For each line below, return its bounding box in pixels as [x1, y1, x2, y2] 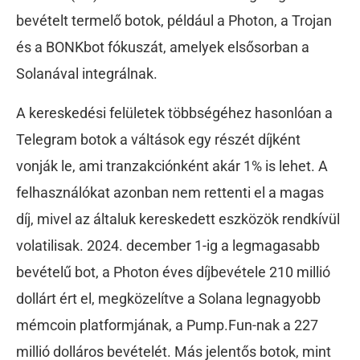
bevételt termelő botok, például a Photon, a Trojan [16, 12, 332, 30]
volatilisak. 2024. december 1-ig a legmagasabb [16, 237, 320, 255]
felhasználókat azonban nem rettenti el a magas [16, 184, 324, 202]
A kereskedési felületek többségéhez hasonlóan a [16, 104, 333, 122]
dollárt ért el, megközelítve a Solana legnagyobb [16, 290, 321, 308]
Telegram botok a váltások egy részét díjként [16, 131, 301, 149]
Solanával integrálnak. [16, 65, 157, 83]
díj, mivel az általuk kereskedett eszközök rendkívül [16, 211, 340, 228]
